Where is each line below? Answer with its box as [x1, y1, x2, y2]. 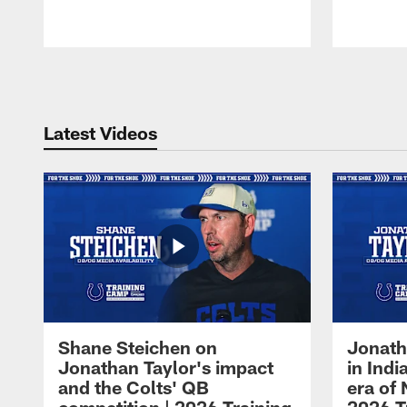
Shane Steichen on [58, 336, 217, 359]
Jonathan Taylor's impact [58, 356, 273, 379]
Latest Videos [44, 121, 157, 144]
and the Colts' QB [58, 376, 209, 399]
